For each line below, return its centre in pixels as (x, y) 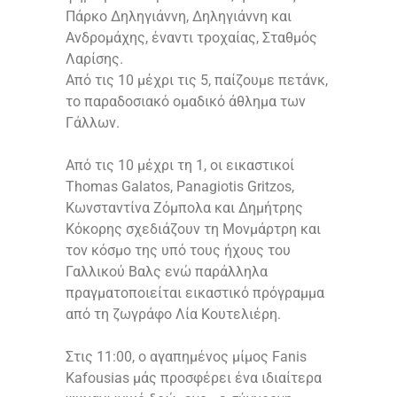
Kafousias (97, 378)
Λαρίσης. (94, 59)
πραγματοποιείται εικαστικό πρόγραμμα (195, 293)
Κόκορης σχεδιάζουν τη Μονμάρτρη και (193, 230)
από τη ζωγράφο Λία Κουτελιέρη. (173, 315)
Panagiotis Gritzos (234, 187)
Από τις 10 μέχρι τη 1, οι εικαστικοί (180, 166)
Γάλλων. (93, 123)
